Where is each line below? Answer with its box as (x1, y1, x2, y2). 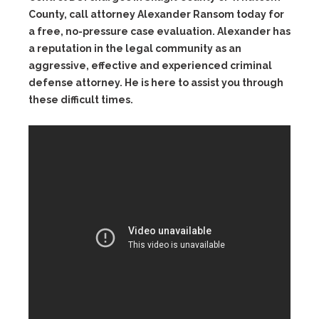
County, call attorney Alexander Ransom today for (28, 9, 284, 20)
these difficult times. (28, 94, 133, 105)
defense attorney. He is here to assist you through (28, 77, 283, 88)
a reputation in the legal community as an (28, 43, 241, 54)
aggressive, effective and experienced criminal (28, 60, 272, 71)
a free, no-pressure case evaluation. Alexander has (28, 26, 291, 37)
